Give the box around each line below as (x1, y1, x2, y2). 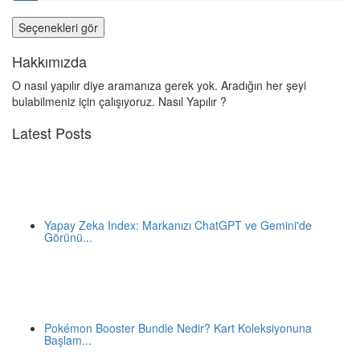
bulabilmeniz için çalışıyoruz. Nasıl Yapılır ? (12, 92, 227, 109)
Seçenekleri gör (18, 18, 98, 35)
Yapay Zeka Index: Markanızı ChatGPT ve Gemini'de (44, 216, 312, 233)
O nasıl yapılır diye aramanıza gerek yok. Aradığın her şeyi (12, 76, 306, 93)
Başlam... (44, 331, 92, 348)
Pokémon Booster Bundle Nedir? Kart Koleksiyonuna (44, 319, 312, 336)
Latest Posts (12, 121, 92, 143)
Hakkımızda (12, 50, 87, 72)
